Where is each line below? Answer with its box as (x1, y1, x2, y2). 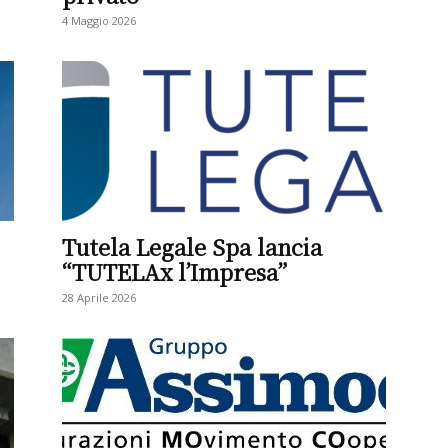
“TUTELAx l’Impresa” (62, 256, 287, 287)
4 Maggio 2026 (62, 13, 136, 28)
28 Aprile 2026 (62, 290, 136, 305)
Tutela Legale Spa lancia (62, 231, 322, 262)
